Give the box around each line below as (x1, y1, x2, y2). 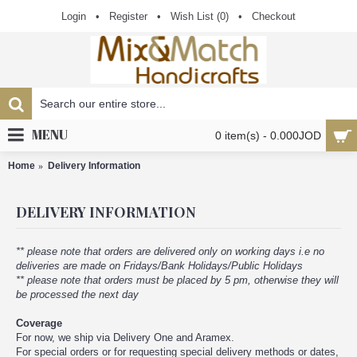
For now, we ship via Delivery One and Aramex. (16, 331, 234, 343)
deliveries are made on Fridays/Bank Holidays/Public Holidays (16, 260, 303, 272)
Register (109, 10, 147, 22)
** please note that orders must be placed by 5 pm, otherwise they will (16, 274, 339, 286)
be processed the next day (16, 288, 139, 300)
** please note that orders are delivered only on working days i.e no (16, 245, 324, 257)
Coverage (16, 317, 62, 329)
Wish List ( (171, 10, 220, 22)
